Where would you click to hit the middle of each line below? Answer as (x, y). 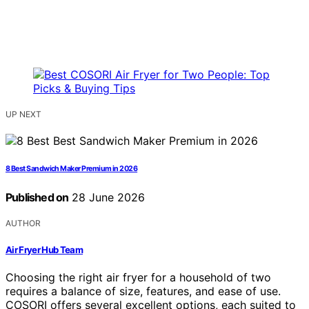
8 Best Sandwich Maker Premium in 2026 (72, 169)
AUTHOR (23, 223)
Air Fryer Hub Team (44, 249)
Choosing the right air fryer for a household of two (138, 277)
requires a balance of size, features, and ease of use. (143, 291)
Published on (37, 198)
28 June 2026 (107, 198)
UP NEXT (23, 114)
